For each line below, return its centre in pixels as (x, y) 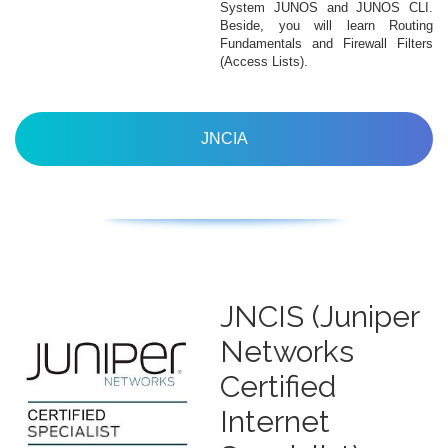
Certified (278, 386)
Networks (287, 351)
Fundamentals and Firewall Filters (326, 43)
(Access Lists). (264, 61)
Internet (275, 421)
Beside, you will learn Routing (326, 25)
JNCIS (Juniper (319, 316)
